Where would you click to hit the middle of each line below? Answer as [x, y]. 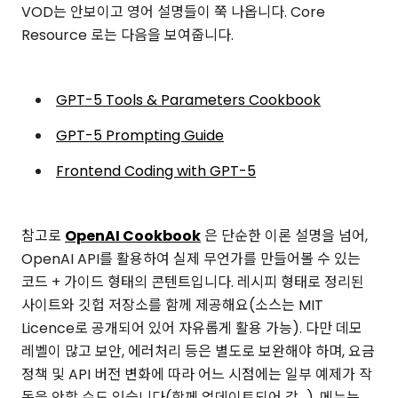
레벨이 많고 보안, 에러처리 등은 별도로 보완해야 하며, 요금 [198, 352]
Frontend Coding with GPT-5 [156, 171]
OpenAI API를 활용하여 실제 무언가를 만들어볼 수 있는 [191, 259]
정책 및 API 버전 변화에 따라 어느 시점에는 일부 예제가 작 [197, 375]
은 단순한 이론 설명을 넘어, [284, 236]
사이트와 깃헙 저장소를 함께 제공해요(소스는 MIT [172, 306]
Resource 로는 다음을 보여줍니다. [127, 36]
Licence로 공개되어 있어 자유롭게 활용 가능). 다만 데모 [192, 329]
